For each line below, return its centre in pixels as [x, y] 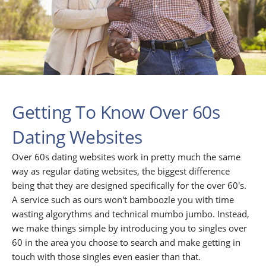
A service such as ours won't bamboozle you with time [123, 200]
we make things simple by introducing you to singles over [129, 228]
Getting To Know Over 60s [116, 112]
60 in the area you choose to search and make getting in [126, 243]
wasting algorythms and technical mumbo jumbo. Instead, [131, 214]
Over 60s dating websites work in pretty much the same [126, 157]
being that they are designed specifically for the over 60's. [129, 186]
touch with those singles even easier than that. [106, 257]
